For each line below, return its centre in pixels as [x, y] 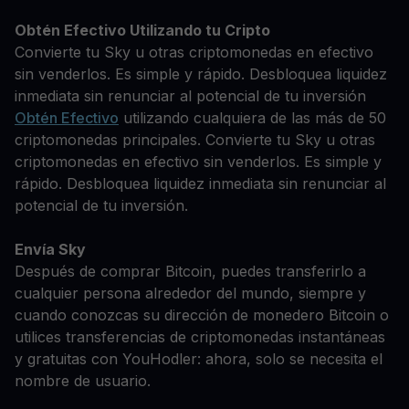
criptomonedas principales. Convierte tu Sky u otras [195, 140]
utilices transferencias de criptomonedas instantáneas [200, 337]
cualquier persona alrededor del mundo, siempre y [190, 293]
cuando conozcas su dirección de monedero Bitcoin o [202, 315]
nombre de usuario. [83, 381]
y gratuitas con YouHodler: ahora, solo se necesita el [199, 359]
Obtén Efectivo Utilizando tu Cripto [142, 30]
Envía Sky [50, 249]
